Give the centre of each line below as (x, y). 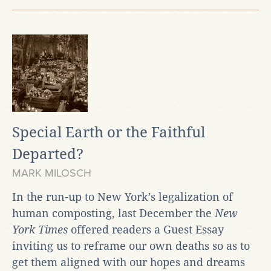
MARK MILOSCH (52, 173)
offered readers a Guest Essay (146, 229)
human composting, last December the (113, 213)
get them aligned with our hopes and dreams (129, 262)
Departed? (48, 154)
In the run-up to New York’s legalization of (122, 197)
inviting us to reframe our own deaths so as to (131, 246)
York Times (40, 229)
